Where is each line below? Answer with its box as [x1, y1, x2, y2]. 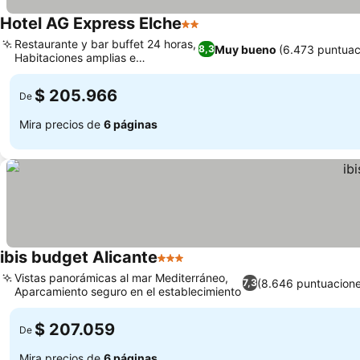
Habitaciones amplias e [14, 51, 136, 64]
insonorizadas [14, 64, 87, 78]
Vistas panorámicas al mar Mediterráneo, [14, 271, 228, 284]
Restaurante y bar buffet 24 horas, [14, 37, 196, 51]
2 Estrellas [181, 24, 244, 40]
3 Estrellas [157, 258, 220, 274]
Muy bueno [215, 42, 277, 56]
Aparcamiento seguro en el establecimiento [14, 284, 241, 298]
